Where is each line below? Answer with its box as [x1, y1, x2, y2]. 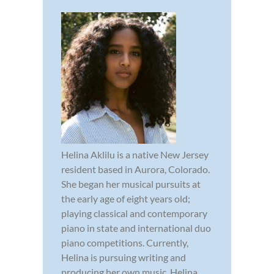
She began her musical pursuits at [61, 178, 201, 190]
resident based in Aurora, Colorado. [61, 163, 210, 176]
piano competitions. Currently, [61, 237, 188, 249]
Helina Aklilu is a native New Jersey [61, 149, 209, 161]
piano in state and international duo [61, 222, 211, 234]
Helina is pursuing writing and [61, 251, 186, 264]
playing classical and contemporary [61, 207, 207, 220]
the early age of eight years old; [61, 193, 190, 205]
